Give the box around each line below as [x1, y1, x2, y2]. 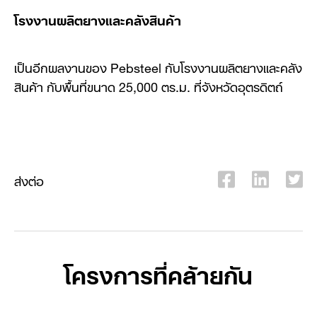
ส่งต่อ [14, 167, 44, 192]
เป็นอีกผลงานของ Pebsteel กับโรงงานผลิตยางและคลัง [14, 54, 302, 79]
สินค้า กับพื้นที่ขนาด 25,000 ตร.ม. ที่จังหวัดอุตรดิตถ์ [14, 73, 283, 98]
